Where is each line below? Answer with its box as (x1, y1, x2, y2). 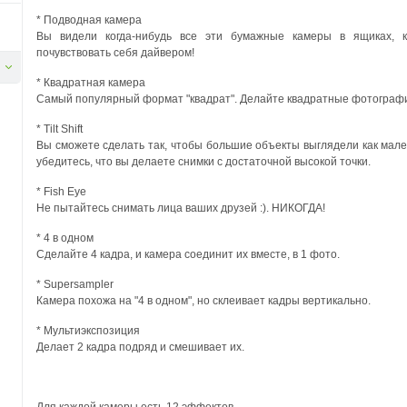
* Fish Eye (36, 185, 86, 198)
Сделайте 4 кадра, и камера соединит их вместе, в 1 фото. (36, 248, 340, 261)
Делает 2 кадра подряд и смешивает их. (36, 341, 244, 353)
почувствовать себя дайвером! (36, 46, 194, 59)
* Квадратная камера (36, 76, 145, 89)
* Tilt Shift (36, 123, 83, 135)
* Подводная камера (36, 14, 142, 26)
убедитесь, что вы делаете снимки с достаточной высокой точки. (36, 155, 371, 168)
